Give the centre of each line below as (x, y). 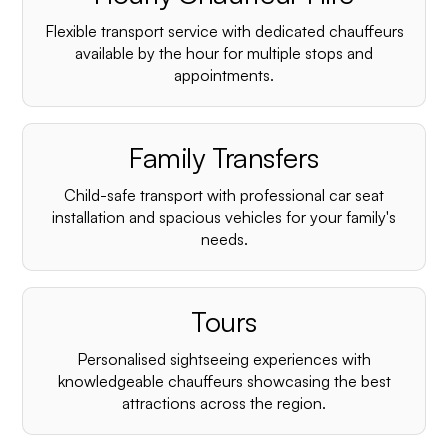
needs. (224, 239)
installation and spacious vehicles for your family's (224, 217)
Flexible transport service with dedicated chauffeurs (224, 31)
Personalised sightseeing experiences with (224, 359)
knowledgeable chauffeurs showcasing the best (224, 381)
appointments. (224, 75)
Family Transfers (224, 157)
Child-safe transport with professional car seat (224, 195)
